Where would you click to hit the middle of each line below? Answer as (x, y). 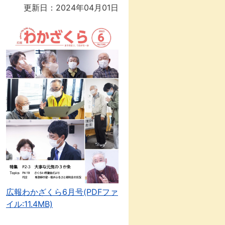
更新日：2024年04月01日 (71, 8)
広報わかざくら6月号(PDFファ (62, 192)
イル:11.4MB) (29, 204)
